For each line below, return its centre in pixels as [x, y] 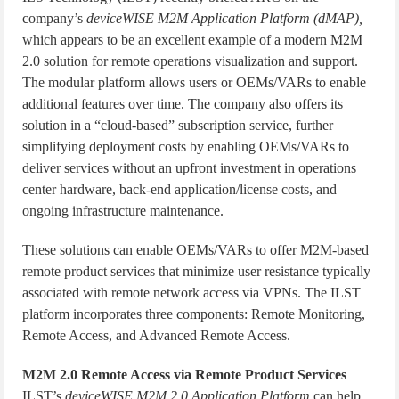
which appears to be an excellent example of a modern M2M [193, 40]
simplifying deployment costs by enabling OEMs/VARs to [186, 147]
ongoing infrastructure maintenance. [123, 211]
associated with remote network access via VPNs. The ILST [192, 293]
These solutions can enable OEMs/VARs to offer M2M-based [196, 250]
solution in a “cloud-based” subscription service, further [178, 125]
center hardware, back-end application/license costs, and [180, 189]
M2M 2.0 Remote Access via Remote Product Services [185, 375]
